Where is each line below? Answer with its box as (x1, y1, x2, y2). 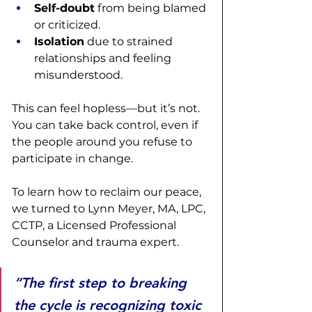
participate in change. (12, 152, 136, 166)
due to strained (84, 35, 175, 49)
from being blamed (95, 1, 209, 15)
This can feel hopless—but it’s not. (12, 102, 203, 116)
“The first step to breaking (14, 274, 191, 292)
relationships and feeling (34, 52, 174, 65)
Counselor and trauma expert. (12, 235, 185, 249)
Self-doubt (34, 1, 95, 15)
